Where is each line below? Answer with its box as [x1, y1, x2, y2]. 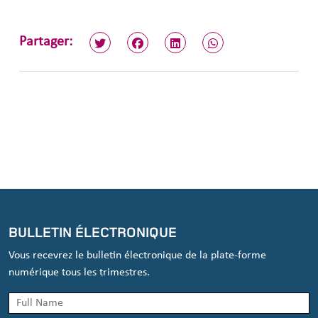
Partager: [19, 35, 72, 50]
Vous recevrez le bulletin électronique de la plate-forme [9, 249, 266, 261]
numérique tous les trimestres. [9, 266, 150, 278]
